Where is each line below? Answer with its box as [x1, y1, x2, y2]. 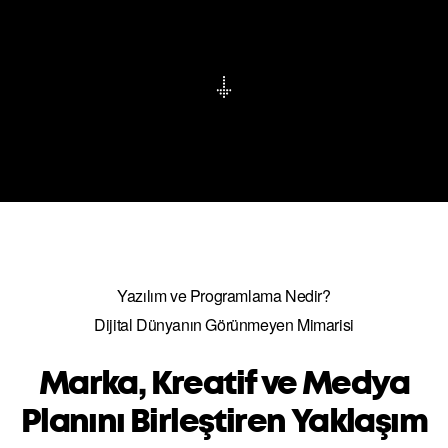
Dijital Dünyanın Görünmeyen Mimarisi [94, 313, 354, 336]
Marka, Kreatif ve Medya [38, 362, 410, 405]
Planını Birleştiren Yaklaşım [20, 400, 428, 443]
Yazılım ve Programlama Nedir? [117, 284, 331, 307]
